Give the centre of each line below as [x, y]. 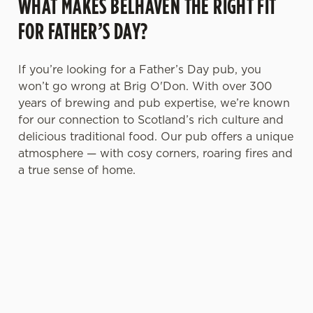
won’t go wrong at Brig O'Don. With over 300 [145, 86]
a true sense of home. [77, 170]
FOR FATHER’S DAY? [83, 31]
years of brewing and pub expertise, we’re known [154, 103]
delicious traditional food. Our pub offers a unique [156, 136]
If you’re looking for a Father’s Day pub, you [140, 69]
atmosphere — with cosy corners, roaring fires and [155, 153]
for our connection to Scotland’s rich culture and [151, 119]
